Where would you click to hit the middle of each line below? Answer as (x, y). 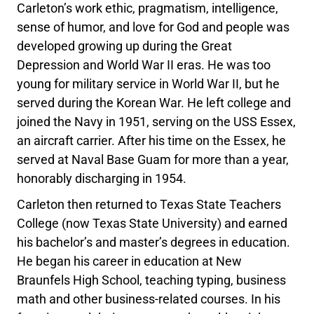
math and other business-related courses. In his (149, 299)
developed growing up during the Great (125, 46)
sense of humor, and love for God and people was (153, 27)
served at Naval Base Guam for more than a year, (153, 160)
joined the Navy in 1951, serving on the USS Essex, (157, 122)
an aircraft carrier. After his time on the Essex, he (152, 141)
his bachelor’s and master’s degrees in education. (154, 243)
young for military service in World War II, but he (149, 84)
